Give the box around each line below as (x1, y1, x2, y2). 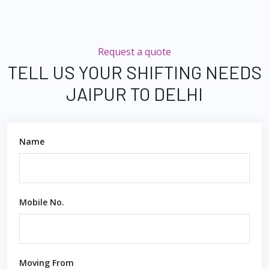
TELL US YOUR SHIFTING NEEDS (7, 61, 262, 83)
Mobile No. (19, 196, 64, 208)
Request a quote (98, 45, 171, 58)
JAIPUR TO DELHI (66, 83, 203, 104)
